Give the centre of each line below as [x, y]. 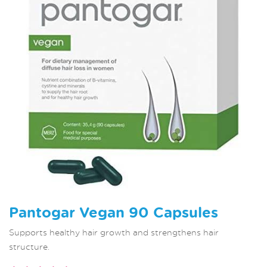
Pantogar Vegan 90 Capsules [114, 212]
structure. [29, 247]
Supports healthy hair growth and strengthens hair [114, 232]
